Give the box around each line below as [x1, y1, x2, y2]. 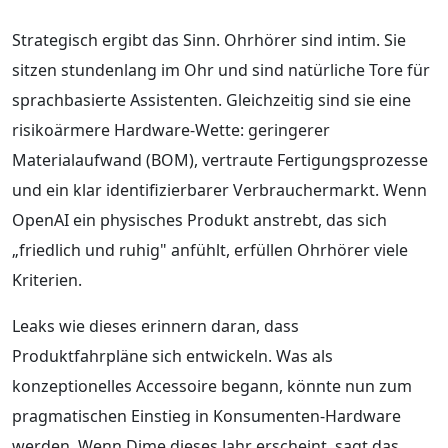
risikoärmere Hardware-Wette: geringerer [12, 118, 330, 141]
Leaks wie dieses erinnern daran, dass [12, 314, 299, 337]
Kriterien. [12, 268, 82, 291]
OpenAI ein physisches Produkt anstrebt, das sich [12, 208, 387, 231]
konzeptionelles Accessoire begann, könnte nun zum [12, 374, 412, 397]
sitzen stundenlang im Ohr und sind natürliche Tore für [12, 58, 430, 81]
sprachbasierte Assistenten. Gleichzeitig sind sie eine [12, 88, 411, 111]
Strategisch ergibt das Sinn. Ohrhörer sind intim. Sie [12, 28, 406, 51]
